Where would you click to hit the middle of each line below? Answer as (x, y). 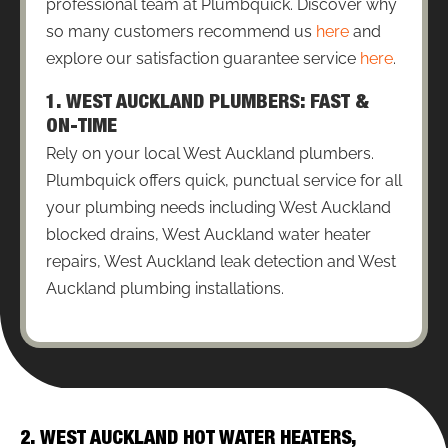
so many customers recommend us (181, 32)
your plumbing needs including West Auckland (218, 208)
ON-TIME (81, 128)
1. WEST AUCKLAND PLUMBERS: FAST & (207, 104)
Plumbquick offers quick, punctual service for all (224, 181)
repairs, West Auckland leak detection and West (221, 262)
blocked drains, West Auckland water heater (208, 235)
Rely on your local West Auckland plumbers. (210, 154)
